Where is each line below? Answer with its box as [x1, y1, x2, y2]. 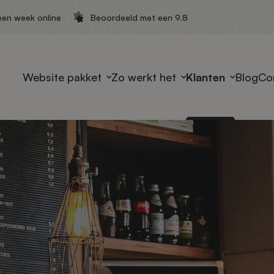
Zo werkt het [111, 70, 176, 84]
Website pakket [23, 70, 102, 84]
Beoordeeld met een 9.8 [91, 12, 188, 23]
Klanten [186, 70, 225, 84]
